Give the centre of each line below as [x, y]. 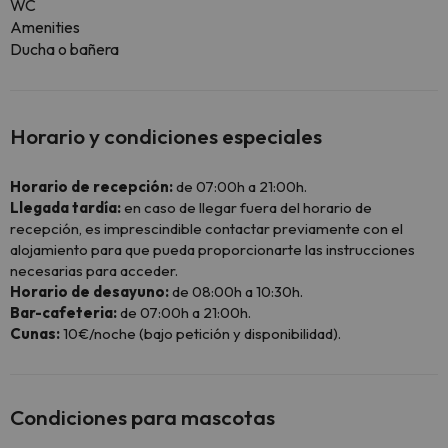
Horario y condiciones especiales [166, 136]
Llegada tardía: [65, 208]
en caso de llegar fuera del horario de [246, 208]
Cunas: [35, 334]
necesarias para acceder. [94, 271]
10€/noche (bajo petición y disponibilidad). [200, 334]
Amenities [45, 27]
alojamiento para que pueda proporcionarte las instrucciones [212, 250]
